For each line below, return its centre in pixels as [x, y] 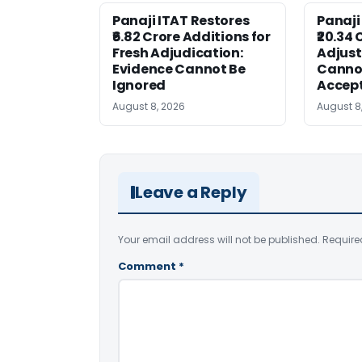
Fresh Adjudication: [178, 53]
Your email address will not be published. [219, 240]
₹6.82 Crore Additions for [192, 37]
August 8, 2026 [149, 106]
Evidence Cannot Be [179, 69]
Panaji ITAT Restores [181, 21]
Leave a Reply [191, 192]
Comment [148, 266]
